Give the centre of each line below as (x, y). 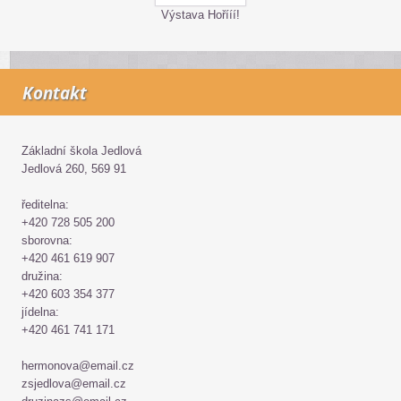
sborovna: (47, 240)
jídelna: (40, 312)
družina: (42, 276)
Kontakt (55, 93)
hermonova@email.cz (78, 366)
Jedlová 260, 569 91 (74, 169)
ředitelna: (45, 205)
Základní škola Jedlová (81, 151)
